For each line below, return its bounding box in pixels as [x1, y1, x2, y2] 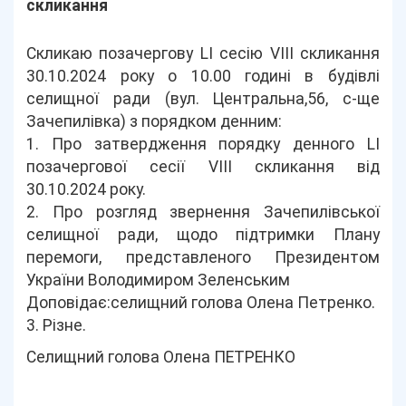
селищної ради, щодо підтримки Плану [26, 226, 380, 244]
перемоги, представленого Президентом [26, 248, 380, 266]
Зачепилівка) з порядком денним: [26, 112, 283, 130]
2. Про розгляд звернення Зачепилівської [26, 203, 380, 221]
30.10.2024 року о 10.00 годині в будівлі [26, 67, 380, 85]
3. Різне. [26, 316, 87, 334]
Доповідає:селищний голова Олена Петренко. [26, 294, 376, 312]
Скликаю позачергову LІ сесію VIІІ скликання [26, 44, 380, 63]
